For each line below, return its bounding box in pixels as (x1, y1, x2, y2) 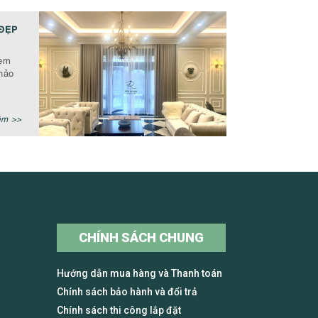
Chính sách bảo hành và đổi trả (56, 285, 197, 297)
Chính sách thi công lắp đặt (56, 304, 181, 316)
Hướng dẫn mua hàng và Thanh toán (56, 267, 222, 279)
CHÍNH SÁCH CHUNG (79, 229, 204, 245)
